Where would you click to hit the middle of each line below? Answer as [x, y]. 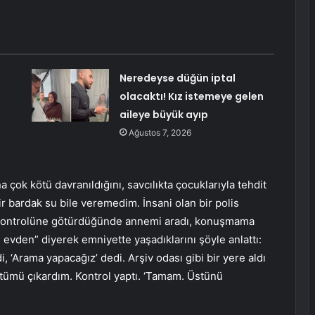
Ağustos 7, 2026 [160, 133]
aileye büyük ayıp [163, 115]
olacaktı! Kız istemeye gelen [191, 97]
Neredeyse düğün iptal [177, 78]
